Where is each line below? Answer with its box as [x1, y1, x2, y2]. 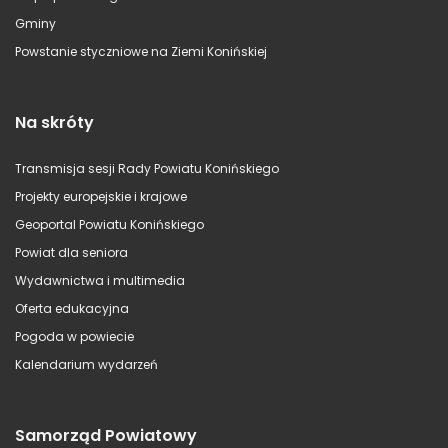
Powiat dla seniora [15, 243, 128, 261]
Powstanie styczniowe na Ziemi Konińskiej [15, 42, 267, 60]
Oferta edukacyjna [15, 299, 129, 317]
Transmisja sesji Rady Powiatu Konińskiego [15, 159, 279, 177]
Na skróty [15, 110, 94, 134]
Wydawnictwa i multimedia [15, 271, 185, 289]
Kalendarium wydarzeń [15, 355, 158, 373]
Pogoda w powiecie [15, 327, 134, 345]
